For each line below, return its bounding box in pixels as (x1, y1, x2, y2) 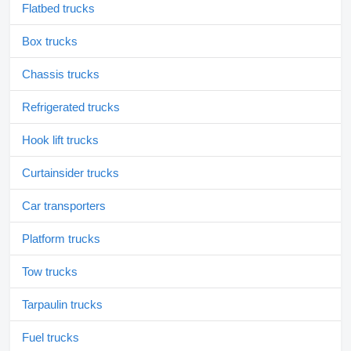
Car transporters (22, 199, 106, 213)
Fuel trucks (22, 331, 79, 345)
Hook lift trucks (22, 133, 99, 147)
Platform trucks (22, 232, 100, 246)
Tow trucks (22, 265, 78, 279)
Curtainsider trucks (22, 166, 119, 180)
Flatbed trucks (22, 2, 95, 16)
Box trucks (22, 34, 78, 49)
